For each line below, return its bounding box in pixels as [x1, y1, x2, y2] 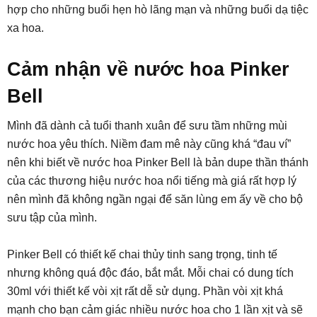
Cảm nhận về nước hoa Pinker [7, 58, 289, 80]
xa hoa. [7, 21, 44, 34]
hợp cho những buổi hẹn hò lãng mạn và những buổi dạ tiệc [7, 3, 309, 16]
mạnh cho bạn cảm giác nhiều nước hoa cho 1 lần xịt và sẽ [7, 303, 303, 316]
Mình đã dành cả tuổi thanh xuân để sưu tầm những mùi [7, 119, 287, 132]
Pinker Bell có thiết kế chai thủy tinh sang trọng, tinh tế [7, 248, 277, 260]
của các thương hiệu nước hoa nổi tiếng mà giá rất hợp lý [7, 174, 296, 187]
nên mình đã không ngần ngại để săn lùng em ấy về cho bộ [7, 192, 303, 205]
